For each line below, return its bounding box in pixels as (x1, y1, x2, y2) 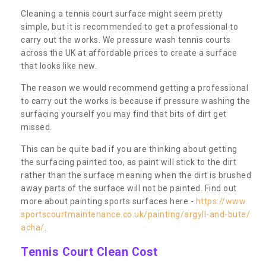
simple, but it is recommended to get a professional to (21, 21, 238, 31)
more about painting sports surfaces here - (21, 196, 196, 206)
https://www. (195, 196, 248, 206)
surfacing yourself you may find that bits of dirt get (21, 109, 227, 119)
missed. (21, 122, 52, 132)
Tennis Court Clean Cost (21, 245, 158, 259)
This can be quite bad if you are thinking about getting (21, 144, 237, 154)
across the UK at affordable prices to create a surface (21, 47, 237, 58)
